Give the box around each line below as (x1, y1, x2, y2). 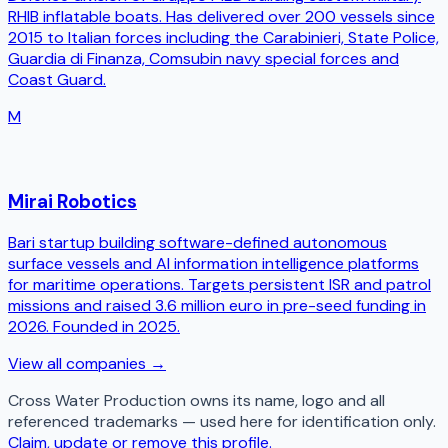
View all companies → (8, 353, 166, 375)
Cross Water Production (8, 390, 186, 412)
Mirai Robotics (8, 188, 137, 214)
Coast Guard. (8, 68, 106, 90)
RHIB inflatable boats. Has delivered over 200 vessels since (8, 5, 435, 27)
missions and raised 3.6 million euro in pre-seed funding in (8, 295, 426, 317)
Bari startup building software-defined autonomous (8, 232, 387, 254)
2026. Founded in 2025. (8, 316, 180, 338)
